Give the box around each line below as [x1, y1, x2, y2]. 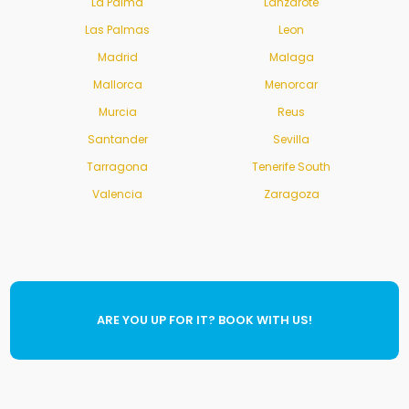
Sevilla [273, 131, 310, 148]
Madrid [97, 49, 138, 66]
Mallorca [92, 77, 142, 93]
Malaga [268, 49, 314, 66]
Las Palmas [85, 22, 151, 38]
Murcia [98, 104, 137, 121]
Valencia [92, 186, 143, 203]
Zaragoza [263, 186, 320, 203]
